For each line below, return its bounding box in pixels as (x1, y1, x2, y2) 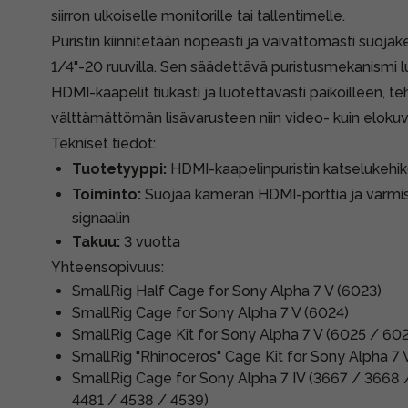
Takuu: (72, 233, 120, 250)
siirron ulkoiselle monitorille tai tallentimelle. (51, 7, 345, 25)
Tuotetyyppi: (72, 160, 167, 178)
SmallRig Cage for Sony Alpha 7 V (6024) (72, 304, 349, 321)
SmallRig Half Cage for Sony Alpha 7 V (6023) (72, 282, 382, 300)
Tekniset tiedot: (51, 135, 156, 152)
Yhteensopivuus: (51, 259, 164, 276)
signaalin (72, 209, 130, 227)
